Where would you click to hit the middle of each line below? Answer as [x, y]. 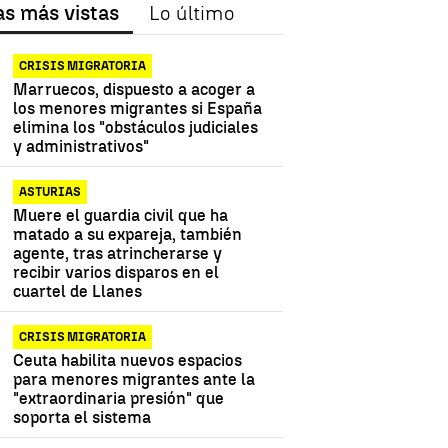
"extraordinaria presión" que [119, 399]
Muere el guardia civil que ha [121, 216]
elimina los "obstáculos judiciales [136, 128]
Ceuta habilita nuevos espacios [128, 361]
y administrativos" [81, 147]
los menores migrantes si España [138, 109]
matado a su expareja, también [128, 235]
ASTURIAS [50, 192]
